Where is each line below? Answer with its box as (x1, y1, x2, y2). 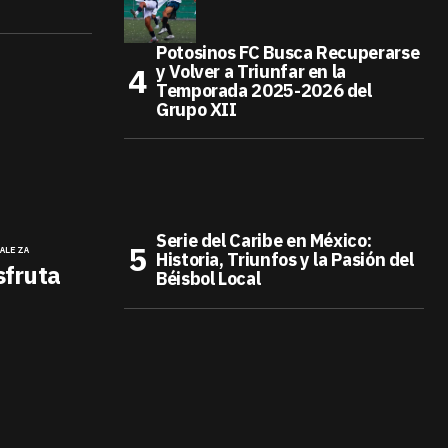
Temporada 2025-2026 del (156, 79, 372, 102)
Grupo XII (156, 98, 237, 121)
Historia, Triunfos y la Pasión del (156, 248, 414, 271)
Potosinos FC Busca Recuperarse (156, 41, 420, 64)
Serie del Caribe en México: (156, 229, 372, 252)
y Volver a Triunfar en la (156, 60, 346, 83)
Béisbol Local (156, 267, 261, 290)
